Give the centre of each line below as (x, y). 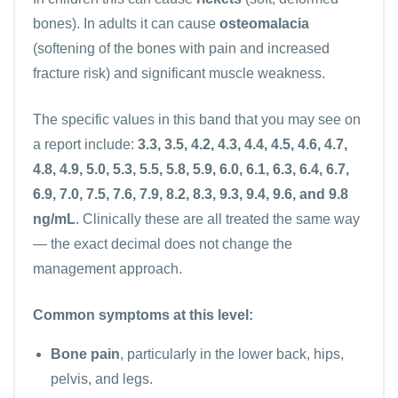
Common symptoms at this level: (143, 314)
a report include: (85, 144)
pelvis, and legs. (102, 378)
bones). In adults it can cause (126, 23)
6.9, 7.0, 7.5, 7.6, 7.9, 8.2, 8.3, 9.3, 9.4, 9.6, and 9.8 (191, 194)
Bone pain (85, 354)
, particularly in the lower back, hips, (232, 354)
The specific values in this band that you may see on (197, 119)
